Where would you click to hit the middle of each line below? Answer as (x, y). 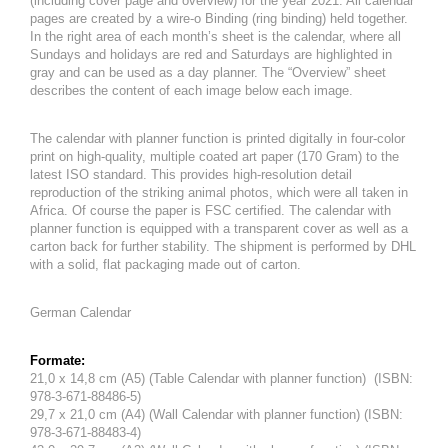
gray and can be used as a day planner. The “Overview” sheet (208, 72)
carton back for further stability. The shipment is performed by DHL (223, 246)
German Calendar (80, 312)
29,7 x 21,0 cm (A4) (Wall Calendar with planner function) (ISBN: (216, 414)
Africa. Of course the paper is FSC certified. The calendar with (210, 210)
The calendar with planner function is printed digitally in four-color (217, 138)
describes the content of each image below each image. (191, 90)
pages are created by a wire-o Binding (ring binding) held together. (219, 18)
